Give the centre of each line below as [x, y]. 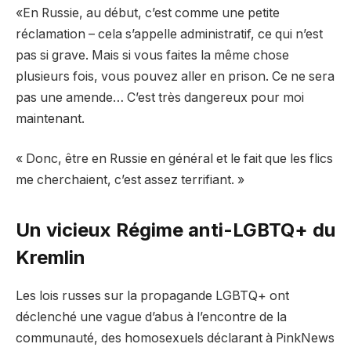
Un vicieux [66, 230]
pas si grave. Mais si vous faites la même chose [152, 55]
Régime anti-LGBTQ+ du [226, 230]
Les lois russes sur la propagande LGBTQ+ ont [152, 295]
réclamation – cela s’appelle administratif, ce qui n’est [169, 34]
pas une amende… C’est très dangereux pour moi [160, 97]
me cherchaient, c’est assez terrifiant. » [130, 180]
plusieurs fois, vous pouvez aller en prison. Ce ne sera [175, 76]
